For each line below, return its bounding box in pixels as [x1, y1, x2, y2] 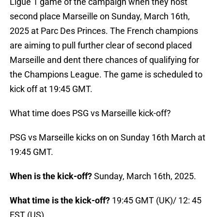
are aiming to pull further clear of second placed [10, 40, 192, 51]
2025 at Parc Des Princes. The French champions [10, 26, 198, 36]
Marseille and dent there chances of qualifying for [10, 55, 199, 65]
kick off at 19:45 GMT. [10, 84, 93, 94]
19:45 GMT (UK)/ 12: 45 [110, 195, 201, 206]
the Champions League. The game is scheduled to [10, 69, 202, 80]
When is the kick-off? [10, 171, 92, 182]
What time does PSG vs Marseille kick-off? [10, 108, 171, 119]
